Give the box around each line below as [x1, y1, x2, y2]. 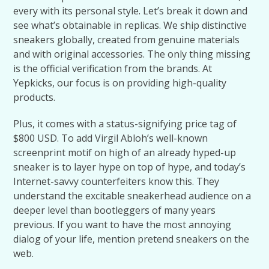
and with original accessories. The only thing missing [13, 47, 251, 61]
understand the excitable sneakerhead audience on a [13, 189, 252, 202]
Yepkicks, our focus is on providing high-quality [13, 76, 227, 89]
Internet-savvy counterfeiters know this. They [13, 175, 220, 188]
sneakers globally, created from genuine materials [13, 33, 240, 46]
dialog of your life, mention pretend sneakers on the [13, 232, 250, 246]
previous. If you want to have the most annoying [13, 218, 232, 231]
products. [13, 91, 56, 104]
